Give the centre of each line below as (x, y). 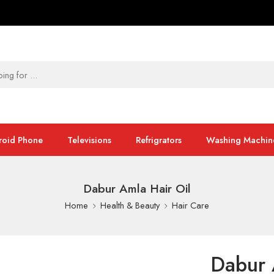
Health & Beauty (130, 205)
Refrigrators (159, 140)
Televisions (89, 140)
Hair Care (191, 205)
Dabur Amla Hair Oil (137, 188)
